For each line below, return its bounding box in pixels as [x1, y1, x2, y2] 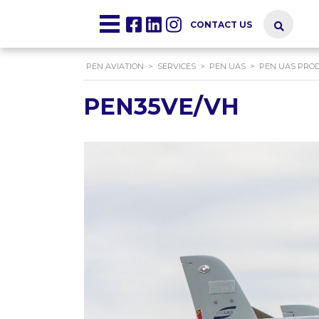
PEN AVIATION [86, 61, 144, 71]
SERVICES [157, 61, 196, 71]
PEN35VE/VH [83, 93, 239, 120]
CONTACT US [189, 19, 252, 30]
